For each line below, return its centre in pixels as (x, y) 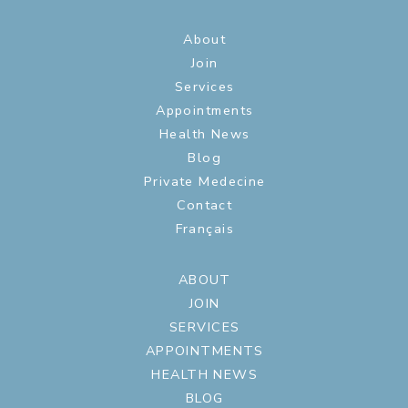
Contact (205, 205)
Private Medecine (204, 181)
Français (205, 229)
